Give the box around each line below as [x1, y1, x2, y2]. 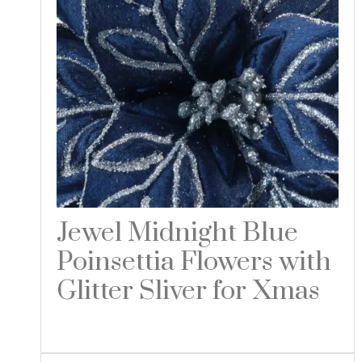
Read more [69, 318, 146, 339]
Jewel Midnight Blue [56, 217, 298, 250]
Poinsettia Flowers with [56, 246, 331, 280]
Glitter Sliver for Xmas [56, 275, 320, 309]
